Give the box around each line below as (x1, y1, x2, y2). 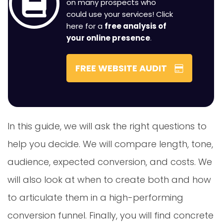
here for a (66, 21, 105, 31)
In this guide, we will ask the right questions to (7, 120, 207, 132)
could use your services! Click (66, 9, 173, 19)
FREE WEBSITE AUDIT (75, 62, 167, 74)
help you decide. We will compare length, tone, (7, 138, 213, 150)
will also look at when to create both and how (7, 173, 211, 186)
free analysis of (104, 21, 166, 31)
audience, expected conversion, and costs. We (7, 156, 212, 168)
